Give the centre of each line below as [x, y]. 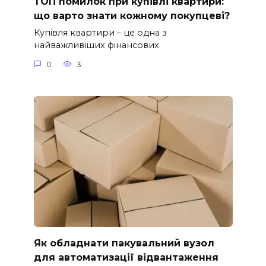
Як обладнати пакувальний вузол [124, 243]
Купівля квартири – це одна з [100, 33]
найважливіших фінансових [96, 45]
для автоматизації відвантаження [126, 257]
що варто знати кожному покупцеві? [132, 15]
